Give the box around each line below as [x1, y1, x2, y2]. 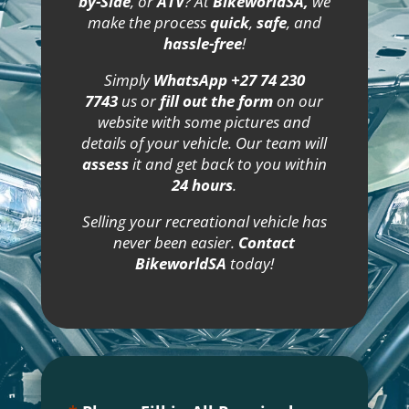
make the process [87, 12, 210, 34]
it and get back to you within [128, 153, 327, 175]
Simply [103, 69, 153, 91]
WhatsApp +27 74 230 [152, 69, 305, 91]
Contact [238, 232, 296, 254]
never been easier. [113, 232, 239, 254]
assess [81, 153, 129, 175]
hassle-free [163, 33, 242, 55]
